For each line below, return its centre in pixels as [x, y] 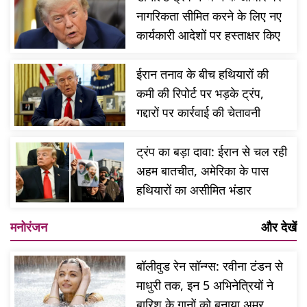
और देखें [279, 227]
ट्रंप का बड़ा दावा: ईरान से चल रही [212, 152]
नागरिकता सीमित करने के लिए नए [209, 15]
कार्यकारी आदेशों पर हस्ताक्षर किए [209, 35]
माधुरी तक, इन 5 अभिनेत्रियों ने [205, 285]
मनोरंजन [29, 227]
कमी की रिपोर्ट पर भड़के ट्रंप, [200, 93]
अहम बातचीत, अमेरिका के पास [203, 171]
